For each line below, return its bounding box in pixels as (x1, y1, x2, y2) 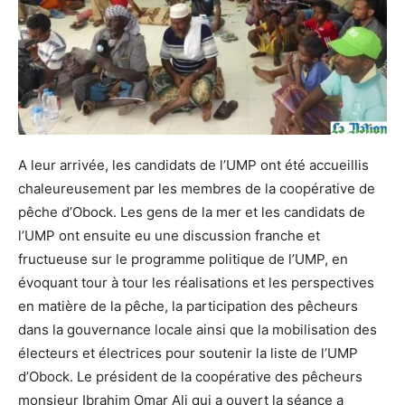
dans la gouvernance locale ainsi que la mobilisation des (18, 321, 377, 339)
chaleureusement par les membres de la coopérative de (18, 180, 375, 198)
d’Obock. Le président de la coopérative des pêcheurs (18, 368, 363, 386)
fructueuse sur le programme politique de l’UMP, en (18, 250, 348, 268)
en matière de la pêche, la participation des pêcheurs (18, 297, 358, 316)
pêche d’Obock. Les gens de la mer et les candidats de (18, 203, 365, 221)
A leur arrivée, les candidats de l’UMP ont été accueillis (18, 156, 369, 174)
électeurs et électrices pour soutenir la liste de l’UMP (18, 344, 358, 363)
